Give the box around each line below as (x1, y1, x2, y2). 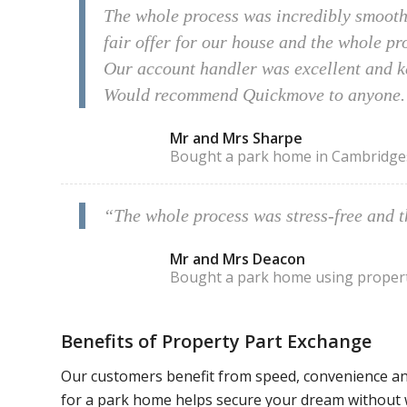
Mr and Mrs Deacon (170, 249, 305, 270)
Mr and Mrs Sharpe (170, 128, 303, 149)
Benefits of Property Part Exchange (61, 329, 372, 354)
